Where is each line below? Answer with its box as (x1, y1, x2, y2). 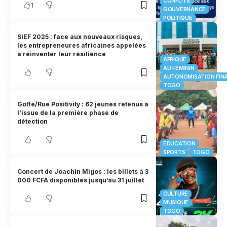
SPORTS (163, 148, 185, 156)
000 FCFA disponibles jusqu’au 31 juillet (17, 176, 144, 184)
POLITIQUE (163, 14, 193, 21)
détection (17, 117, 48, 125)
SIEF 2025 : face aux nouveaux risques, (17, 33, 143, 41)
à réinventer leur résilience (17, 50, 106, 58)
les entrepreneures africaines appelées (17, 42, 146, 50)
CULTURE (163, 190, 188, 198)
